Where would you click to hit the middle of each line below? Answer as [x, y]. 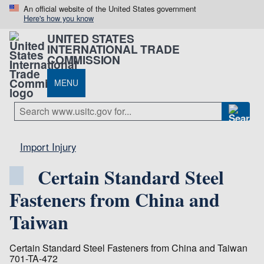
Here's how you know [59, 18]
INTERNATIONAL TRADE [113, 49]
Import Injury [48, 146]
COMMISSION [84, 59]
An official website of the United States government [110, 9]
